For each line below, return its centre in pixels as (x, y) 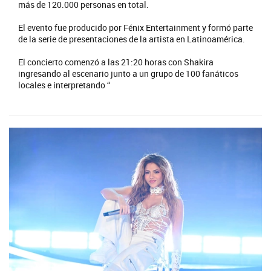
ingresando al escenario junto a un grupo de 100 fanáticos (128, 73)
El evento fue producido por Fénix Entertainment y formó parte (135, 27)
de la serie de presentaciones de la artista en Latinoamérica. (132, 39)
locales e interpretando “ (64, 85)
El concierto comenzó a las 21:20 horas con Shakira (116, 62)
